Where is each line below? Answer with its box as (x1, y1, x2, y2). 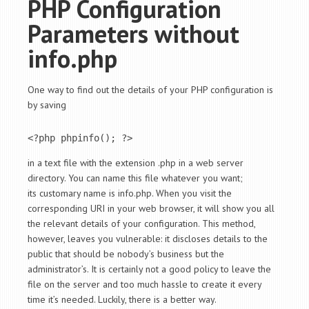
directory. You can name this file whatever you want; (28, 172, 243, 184)
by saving (28, 99, 66, 111)
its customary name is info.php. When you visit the (28, 187, 232, 199)
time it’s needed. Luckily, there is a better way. (28, 293, 217, 306)
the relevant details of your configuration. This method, (28, 217, 255, 230)
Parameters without (28, 17, 239, 50)
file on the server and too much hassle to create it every (28, 278, 261, 290)
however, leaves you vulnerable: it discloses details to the (28, 232, 268, 245)
